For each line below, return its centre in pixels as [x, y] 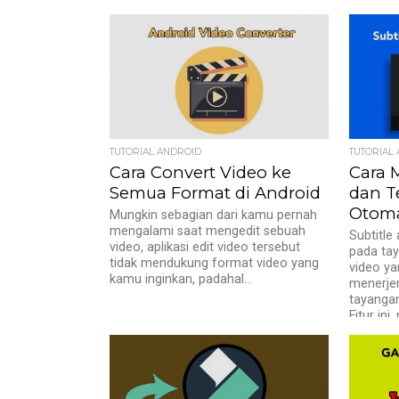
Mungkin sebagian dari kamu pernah [214, 215]
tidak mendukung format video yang [215, 263]
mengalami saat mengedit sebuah [208, 231]
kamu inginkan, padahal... [181, 279]
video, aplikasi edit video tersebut [205, 247]
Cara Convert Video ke [201, 172]
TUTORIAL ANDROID [156, 152]
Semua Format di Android [216, 193]
